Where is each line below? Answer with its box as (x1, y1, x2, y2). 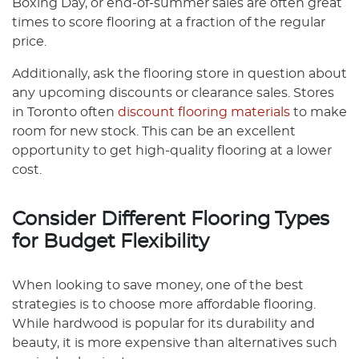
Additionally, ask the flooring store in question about (12, 67, 347, 80)
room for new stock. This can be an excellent (12, 125, 296, 138)
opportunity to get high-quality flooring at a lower (12, 144, 332, 157)
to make (290, 106, 347, 119)
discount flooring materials (118, 106, 290, 119)
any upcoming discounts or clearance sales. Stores (12, 87, 334, 99)
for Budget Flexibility (12, 232, 209, 252)
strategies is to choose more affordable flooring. (12, 298, 316, 311)
